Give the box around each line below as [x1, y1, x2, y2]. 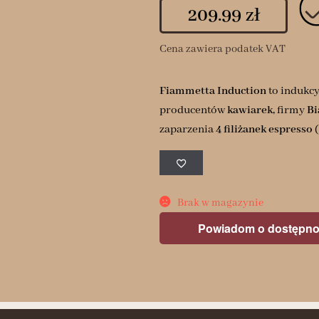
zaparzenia [159, 122, 216, 137]
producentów [159, 103, 227, 117]
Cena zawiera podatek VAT [159, 43, 286, 56]
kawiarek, [227, 103, 275, 117]
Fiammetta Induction [159, 83, 266, 98]
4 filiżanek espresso [216, 122, 313, 137]
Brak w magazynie [177, 197, 263, 210]
